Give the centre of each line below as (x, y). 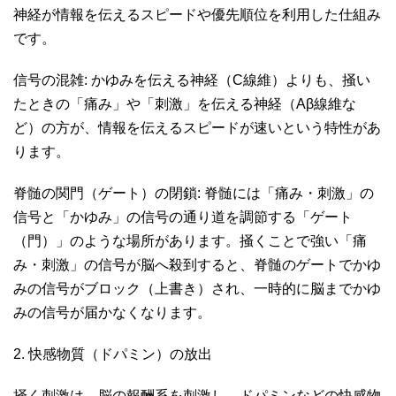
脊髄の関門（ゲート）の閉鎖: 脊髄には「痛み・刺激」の (194, 193)
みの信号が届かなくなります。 (114, 312)
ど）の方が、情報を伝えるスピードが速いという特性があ (197, 127)
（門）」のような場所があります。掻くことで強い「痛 (190, 240)
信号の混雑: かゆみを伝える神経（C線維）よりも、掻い (192, 80)
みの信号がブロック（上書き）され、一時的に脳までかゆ (197, 288)
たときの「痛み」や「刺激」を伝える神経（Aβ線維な (185, 103)
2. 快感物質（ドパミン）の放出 (114, 354)
